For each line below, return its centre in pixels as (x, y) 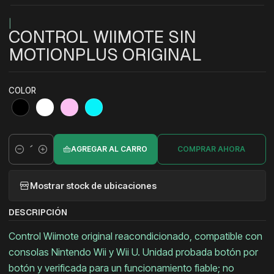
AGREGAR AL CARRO (109, 149)
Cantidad (26, 156)
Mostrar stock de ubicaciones (93, 185)
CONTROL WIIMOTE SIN (102, 37)
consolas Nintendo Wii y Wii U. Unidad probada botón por (133, 252)
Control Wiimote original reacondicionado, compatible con (135, 236)
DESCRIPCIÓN (38, 213)
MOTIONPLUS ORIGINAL (105, 55)
